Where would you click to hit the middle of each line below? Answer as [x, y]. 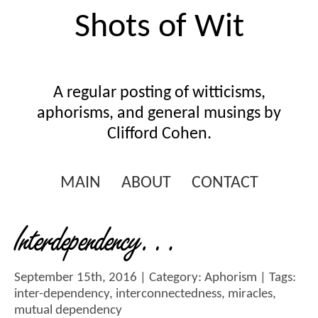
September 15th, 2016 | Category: [109, 278]
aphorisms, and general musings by [159, 114]
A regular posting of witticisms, [159, 93]
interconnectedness [169, 295]
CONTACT [225, 183]
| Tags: [276, 278]
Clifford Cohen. [159, 134]
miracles [250, 295]
